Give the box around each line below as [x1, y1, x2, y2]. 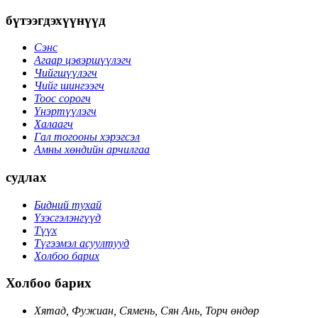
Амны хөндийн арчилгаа [34, 143, 150, 156]
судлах [6, 169, 47, 185]
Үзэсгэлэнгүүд [34, 211, 101, 224]
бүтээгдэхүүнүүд [6, 12, 106, 28]
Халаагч [34, 118, 73, 131]
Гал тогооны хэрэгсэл [34, 131, 140, 143]
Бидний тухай [34, 198, 102, 211]
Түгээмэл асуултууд [34, 236, 129, 249]
